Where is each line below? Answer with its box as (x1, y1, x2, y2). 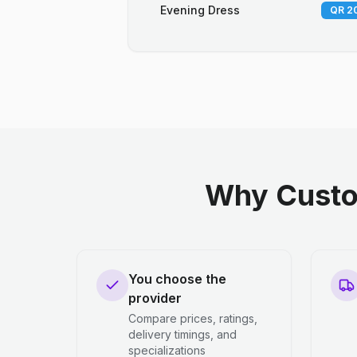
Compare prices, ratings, (128, 312, 257, 325)
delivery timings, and (128, 328, 237, 341)
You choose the (128, 271, 226, 287)
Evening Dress (160, 3, 240, 17)
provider (128, 290, 182, 306)
